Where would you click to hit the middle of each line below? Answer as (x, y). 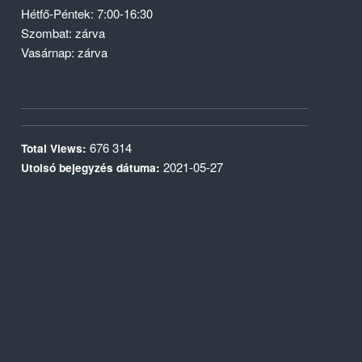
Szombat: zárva (63, 33)
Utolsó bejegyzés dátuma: (93, 168)
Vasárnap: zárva (65, 53)
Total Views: (56, 148)
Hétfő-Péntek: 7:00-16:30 (87, 14)
